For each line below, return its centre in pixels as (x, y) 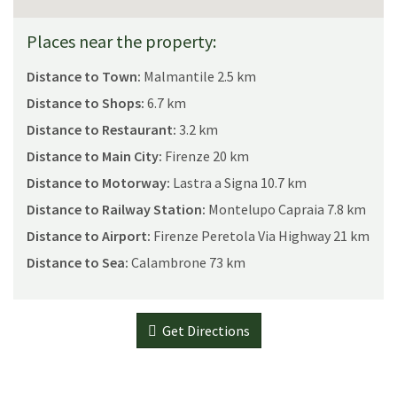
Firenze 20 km (206, 156)
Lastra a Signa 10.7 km (238, 182)
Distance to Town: (84, 76)
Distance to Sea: (78, 262)
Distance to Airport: (89, 235)
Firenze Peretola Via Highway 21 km (260, 235)
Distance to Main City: (94, 156)
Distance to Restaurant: (101, 129)
